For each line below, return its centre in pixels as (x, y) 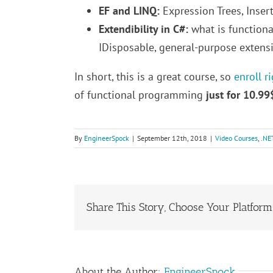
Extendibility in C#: (144, 29)
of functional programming (140, 95)
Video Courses (236, 138)
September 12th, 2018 (172, 138)
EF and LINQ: (131, 11)
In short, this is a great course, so (154, 77)
